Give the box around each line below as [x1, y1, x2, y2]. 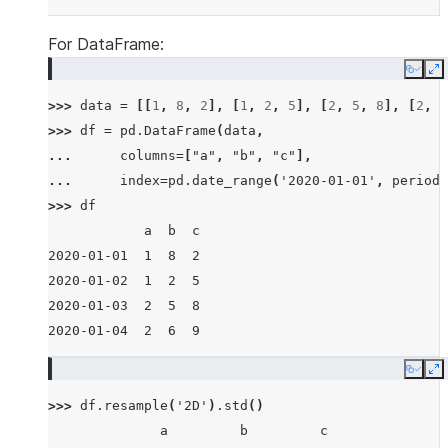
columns [120, 148, 176, 163]
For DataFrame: [48, 34, 164, 54]
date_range [192, 173, 272, 188]
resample [104, 398, 168, 413]
